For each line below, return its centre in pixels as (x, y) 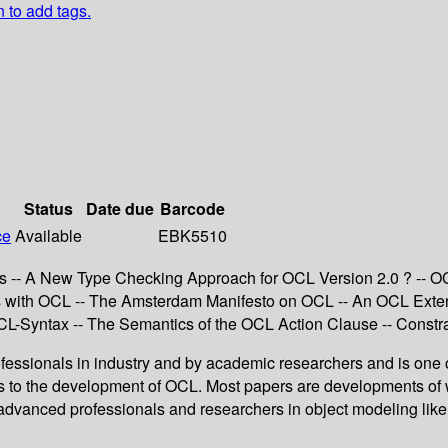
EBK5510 (192, 236)
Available (48, 236)
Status (48, 209)
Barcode (192, 209)
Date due (120, 209)
